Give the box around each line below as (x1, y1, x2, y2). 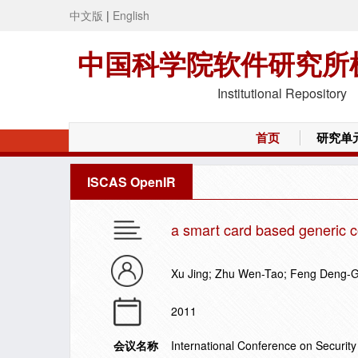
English (113, 7, 149, 23)
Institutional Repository (217, 84, 347, 102)
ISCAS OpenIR (87, 173, 176, 191)
